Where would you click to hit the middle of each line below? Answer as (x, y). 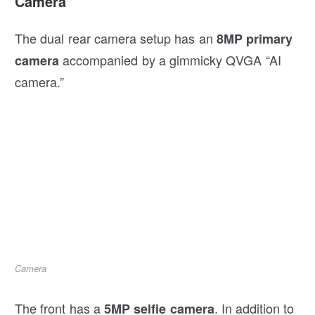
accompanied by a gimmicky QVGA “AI (170, 60)
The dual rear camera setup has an (116, 38)
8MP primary (255, 39)
